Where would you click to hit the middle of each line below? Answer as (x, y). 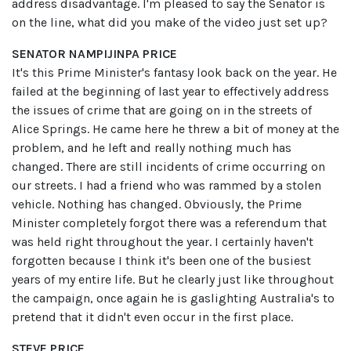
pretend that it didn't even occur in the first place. (152, 317)
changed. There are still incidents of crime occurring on (168, 167)
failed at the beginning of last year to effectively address (170, 92)
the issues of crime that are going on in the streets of (162, 110)
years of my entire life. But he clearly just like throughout (173, 280)
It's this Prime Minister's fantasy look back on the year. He (174, 73)
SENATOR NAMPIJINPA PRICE (94, 54)
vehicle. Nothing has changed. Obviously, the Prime (157, 204)
